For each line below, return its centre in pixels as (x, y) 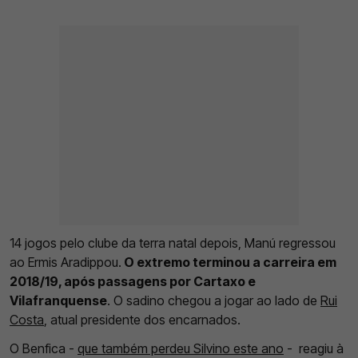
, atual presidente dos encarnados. (142, 319)
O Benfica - (44, 348)
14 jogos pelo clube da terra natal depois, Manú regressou (173, 243)
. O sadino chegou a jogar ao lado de (214, 300)
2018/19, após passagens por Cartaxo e (133, 281)
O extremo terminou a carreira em (229, 262)
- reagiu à (314, 348)
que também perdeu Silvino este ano (181, 348)
